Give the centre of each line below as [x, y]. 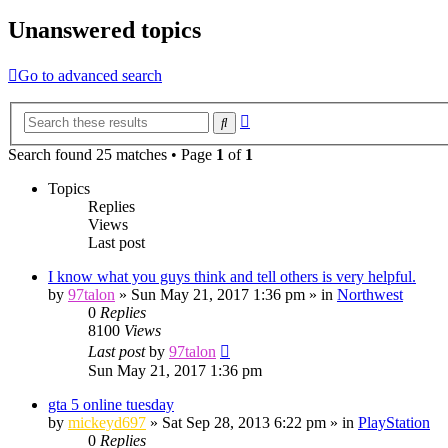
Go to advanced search [90, 76]
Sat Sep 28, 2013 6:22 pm [244, 422]
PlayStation [394, 422]
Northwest [370, 294]
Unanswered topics [104, 30]
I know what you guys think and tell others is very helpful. [232, 276]
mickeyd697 [107, 422]
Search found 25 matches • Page [112, 154]
